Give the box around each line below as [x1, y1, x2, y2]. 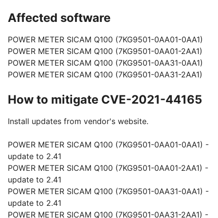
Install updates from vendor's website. [8, 116, 148, 126]
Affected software [8, 11, 110, 25]
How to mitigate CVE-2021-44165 [8, 92, 202, 107]
